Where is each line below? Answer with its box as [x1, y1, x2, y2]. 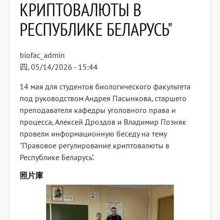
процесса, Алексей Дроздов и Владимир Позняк [20, 117, 186, 127]
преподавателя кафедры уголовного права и [20, 105, 176, 115]
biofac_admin [20, 50, 65, 60]
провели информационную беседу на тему [20, 129, 166, 139]
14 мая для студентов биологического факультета [20, 82, 191, 92]
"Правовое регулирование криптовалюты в [20, 140, 169, 151]
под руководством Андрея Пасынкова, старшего [20, 93, 187, 104]
